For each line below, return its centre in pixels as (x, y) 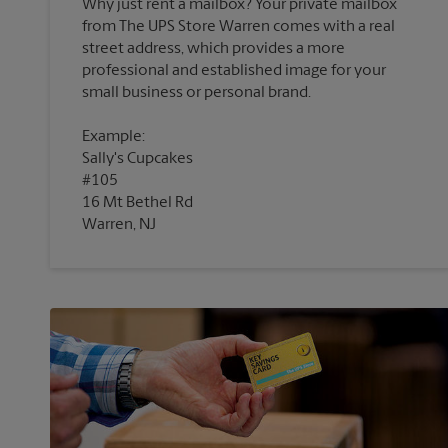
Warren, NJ (119, 225)
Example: (113, 137)
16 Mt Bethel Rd (137, 203)
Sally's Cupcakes (137, 159)
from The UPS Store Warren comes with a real (238, 27)
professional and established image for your (234, 71)
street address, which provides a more (213, 49)
